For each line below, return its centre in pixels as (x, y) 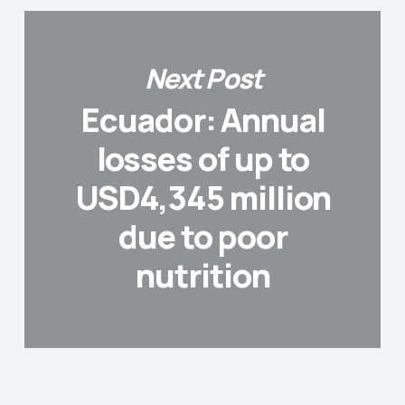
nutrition (203, 276)
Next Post (203, 78)
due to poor (203, 237)
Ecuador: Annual (203, 120)
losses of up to (203, 159)
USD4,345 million (203, 198)
